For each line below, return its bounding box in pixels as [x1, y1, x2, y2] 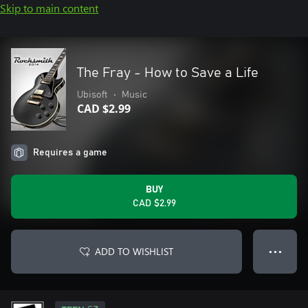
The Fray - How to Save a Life [77, 66, 258, 80]
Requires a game [33, 148, 107, 157]
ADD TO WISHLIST [95, 245, 173, 258]
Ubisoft [77, 90, 108, 100]
